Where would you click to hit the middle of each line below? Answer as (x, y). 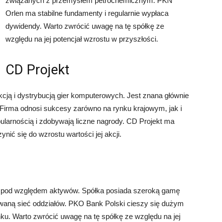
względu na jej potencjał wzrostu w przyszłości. (82, 39)
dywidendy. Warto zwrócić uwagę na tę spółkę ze (85, 26)
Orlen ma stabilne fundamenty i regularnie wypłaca (87, 13)
